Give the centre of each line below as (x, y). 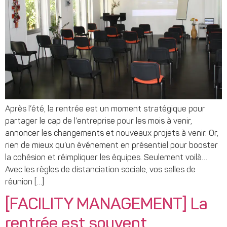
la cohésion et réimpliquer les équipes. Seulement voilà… (106, 158)
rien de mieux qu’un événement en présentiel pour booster (111, 146)
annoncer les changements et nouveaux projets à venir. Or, (112, 134)
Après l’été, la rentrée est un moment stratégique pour (105, 109)
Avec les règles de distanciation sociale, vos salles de (100, 170)
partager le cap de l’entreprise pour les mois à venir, (99, 121)
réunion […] (25, 182)
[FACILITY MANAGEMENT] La (106, 205)
